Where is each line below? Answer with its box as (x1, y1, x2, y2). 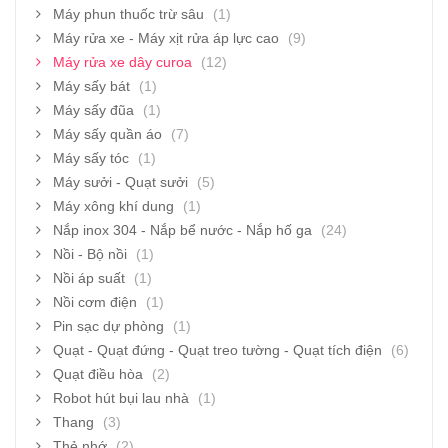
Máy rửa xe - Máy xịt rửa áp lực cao (53, 29, 279, 46)
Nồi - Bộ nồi (53, 245, 127, 262)
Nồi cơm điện (53, 293, 137, 310)
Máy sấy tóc (53, 149, 129, 166)
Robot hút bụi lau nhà (53, 389, 189, 406)
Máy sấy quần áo (53, 125, 162, 142)
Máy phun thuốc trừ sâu (53, 5, 204, 22)
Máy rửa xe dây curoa (53, 53, 192, 70)
